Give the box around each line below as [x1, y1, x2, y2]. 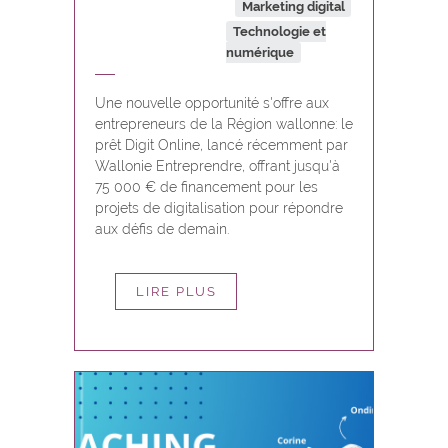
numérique [226, 45, 294, 60]
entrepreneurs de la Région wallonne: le [95, 116, 353, 132]
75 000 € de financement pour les [95, 179, 318, 195]
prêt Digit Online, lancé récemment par [95, 137, 348, 153]
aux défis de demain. [95, 221, 229, 237]
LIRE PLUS [135, 284, 217, 300]
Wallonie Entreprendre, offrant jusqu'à [95, 158, 340, 174]
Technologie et [232, 24, 326, 39]
